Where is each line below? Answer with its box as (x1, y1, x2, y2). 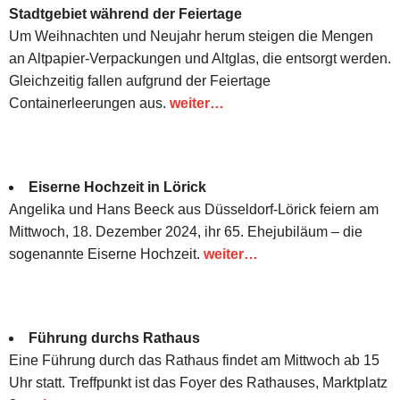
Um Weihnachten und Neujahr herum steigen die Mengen (9, 28, 373, 44)
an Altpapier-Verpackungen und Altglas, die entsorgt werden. (9, 50, 391, 66)
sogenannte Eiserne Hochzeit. (9, 246, 204, 262)
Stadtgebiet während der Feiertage (9, 5, 242, 21)
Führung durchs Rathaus (29, 329, 200, 346)
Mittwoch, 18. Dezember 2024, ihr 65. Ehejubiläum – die (9, 223, 362, 239)
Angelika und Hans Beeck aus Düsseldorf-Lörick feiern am (9, 201, 379, 217)
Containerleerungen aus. (9, 95, 170, 111)
